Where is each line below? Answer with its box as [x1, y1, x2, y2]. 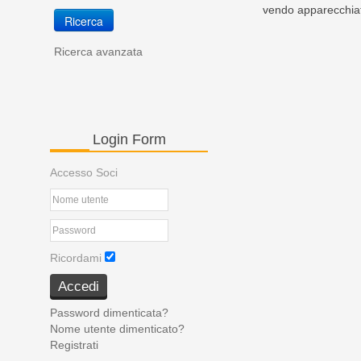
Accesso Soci [50, 165, 118, 179]
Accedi [58, 279, 99, 295]
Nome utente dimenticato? [50, 322, 185, 335]
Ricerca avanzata [54, 44, 143, 58]
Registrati [50, 338, 98, 351]
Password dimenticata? [50, 305, 168, 319]
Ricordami [50, 251, 102, 264]
